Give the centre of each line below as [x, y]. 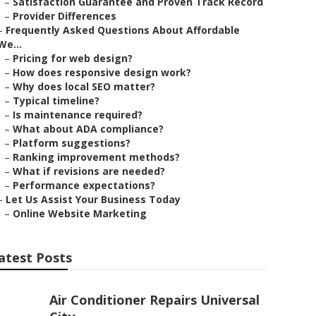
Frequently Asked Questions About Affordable [123, 30]
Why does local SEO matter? [84, 86]
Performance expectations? [84, 185]
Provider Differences [65, 16]
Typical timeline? [56, 101]
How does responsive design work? [102, 72]
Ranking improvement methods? [96, 157]
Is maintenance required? [78, 115]
